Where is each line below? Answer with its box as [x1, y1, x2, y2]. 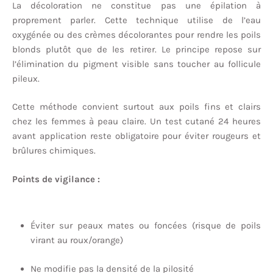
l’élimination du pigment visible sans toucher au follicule [12, 58, 261, 69]
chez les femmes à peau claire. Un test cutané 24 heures [12, 116, 261, 127]
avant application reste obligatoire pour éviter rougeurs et [12, 130, 261, 142]
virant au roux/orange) [30, 235, 123, 246]
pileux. [12, 73, 40, 84]
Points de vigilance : [12, 173, 100, 185]
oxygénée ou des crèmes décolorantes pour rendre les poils [12, 29, 261, 40]
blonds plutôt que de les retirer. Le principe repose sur [12, 43, 261, 55]
